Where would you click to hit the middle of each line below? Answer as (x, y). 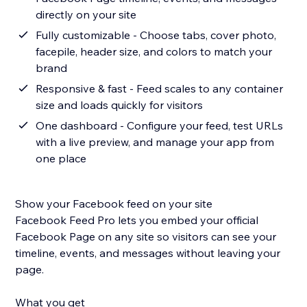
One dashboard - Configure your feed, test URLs (160, 126)
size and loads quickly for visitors (120, 105)
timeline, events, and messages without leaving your (148, 253)
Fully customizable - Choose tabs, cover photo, (156, 35)
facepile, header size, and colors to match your (154, 52)
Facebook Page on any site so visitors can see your (146, 237)
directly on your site (86, 15)
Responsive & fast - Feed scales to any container (160, 89)
